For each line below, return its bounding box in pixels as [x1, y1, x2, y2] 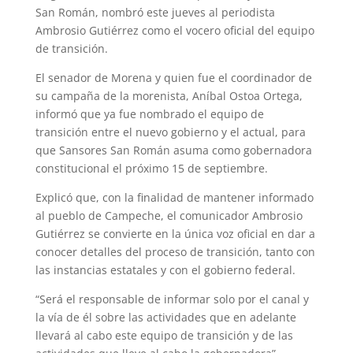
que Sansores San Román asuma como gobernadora [35, 142, 312, 158]
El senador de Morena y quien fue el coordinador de [35, 69, 312, 85]
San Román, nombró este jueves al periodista [35, 4, 275, 20]
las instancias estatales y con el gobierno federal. [35, 262, 295, 277]
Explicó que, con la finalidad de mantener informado [35, 189, 314, 205]
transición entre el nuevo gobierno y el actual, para [35, 124, 306, 139]
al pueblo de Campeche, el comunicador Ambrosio [35, 207, 303, 223]
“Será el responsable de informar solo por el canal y [35, 291, 309, 307]
